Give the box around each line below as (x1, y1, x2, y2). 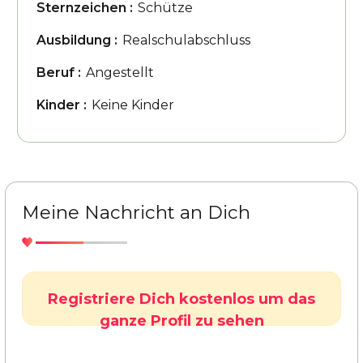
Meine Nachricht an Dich (22, 201, 250, 224)
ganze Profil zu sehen (99, 312, 264, 330)
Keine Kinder (92, 97, 174, 113)
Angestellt (86, 65, 154, 80)
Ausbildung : (36, 32, 117, 48)
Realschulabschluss (122, 32, 250, 48)
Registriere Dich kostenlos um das (48, 290, 315, 308)
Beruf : (36, 65, 81, 80)
